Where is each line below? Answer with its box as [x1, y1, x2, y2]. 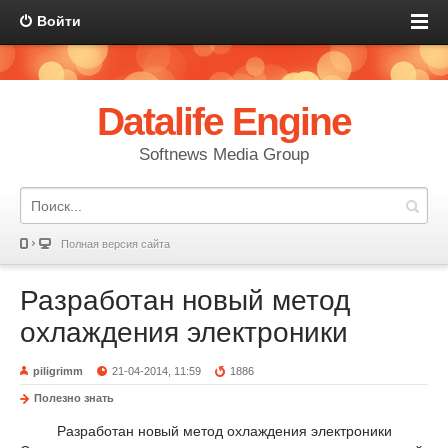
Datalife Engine [96, 100, 352, 143]
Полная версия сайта [61, 238, 170, 250]
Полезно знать [34, 392, 114, 404]
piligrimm [33, 365, 83, 377]
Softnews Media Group [139, 145, 309, 164]
